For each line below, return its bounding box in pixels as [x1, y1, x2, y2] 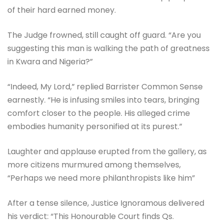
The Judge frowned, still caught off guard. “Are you [7, 29, 201, 41]
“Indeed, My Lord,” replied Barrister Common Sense [7, 81, 203, 93]
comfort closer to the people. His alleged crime [7, 108, 190, 119]
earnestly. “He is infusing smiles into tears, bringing [7, 94, 199, 106]
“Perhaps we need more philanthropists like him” [7, 172, 195, 184]
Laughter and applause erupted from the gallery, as [7, 146, 207, 158]
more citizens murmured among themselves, [7, 159, 181, 171]
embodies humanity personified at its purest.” [7, 121, 182, 133]
